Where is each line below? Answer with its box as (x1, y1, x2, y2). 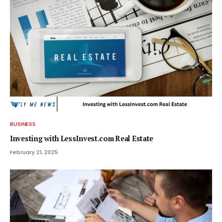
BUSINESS (10, 120, 36, 128)
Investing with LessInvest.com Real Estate (10, 134, 154, 144)
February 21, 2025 (10, 148, 58, 157)
